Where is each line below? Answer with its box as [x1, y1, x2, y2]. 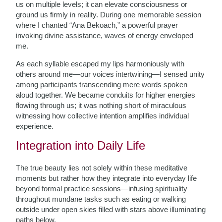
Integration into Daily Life [16, 139, 146, 152]
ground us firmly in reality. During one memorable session [16, 10, 202, 19]
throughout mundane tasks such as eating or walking [16, 195, 186, 203]
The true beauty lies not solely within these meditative [16, 164, 188, 172]
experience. [16, 122, 54, 130]
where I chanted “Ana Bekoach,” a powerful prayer [16, 21, 178, 29]
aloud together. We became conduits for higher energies [16, 91, 196, 99]
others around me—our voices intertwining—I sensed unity [16, 70, 205, 78]
